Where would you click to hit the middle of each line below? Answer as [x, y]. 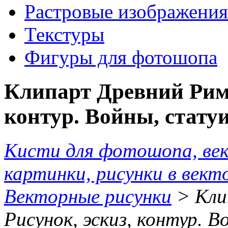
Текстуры [64, 34]
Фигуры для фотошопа [121, 57]
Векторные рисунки [88, 196]
